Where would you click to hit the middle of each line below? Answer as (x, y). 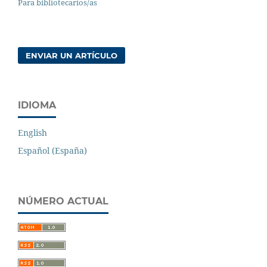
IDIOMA (37, 105)
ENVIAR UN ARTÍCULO (72, 55)
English (32, 132)
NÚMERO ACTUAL (63, 201)
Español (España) (52, 150)
